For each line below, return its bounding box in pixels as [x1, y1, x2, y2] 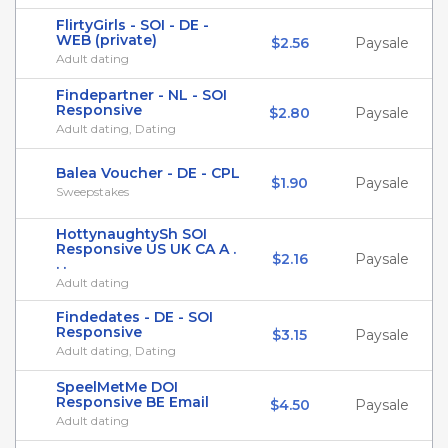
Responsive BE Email [56, 393, 209, 411]
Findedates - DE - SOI [56, 308, 213, 326]
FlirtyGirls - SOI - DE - [56, 16, 209, 34]
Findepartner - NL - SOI [56, 86, 227, 104]
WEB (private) [56, 31, 157, 49]
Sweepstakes [56, 184, 129, 199]
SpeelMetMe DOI [56, 378, 178, 396]
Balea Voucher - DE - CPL [56, 164, 240, 182]
